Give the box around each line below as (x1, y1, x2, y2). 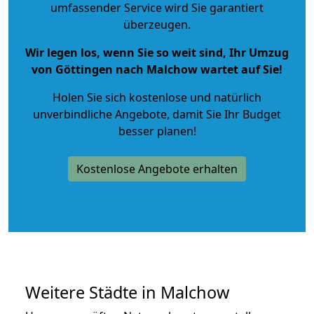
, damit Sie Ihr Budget (167, 106, 281, 122)
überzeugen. (123, 16, 191, 32)
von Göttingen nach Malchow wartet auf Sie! (32, 61, 282, 77)
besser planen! (118, 123, 196, 139)
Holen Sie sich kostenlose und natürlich (53, 89, 261, 105)
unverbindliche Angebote (33, 106, 167, 122)
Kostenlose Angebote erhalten (76, 161, 238, 177)
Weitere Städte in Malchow (25, 280, 229, 303)
